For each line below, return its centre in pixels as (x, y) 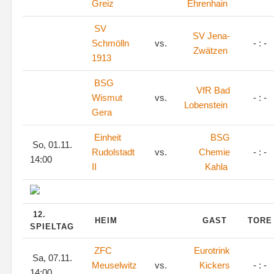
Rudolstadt (113, 152)
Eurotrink (212, 250)
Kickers (215, 265)
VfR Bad (213, 90)
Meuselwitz (114, 265)
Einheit (108, 137)
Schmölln (110, 43)
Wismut (107, 98)
